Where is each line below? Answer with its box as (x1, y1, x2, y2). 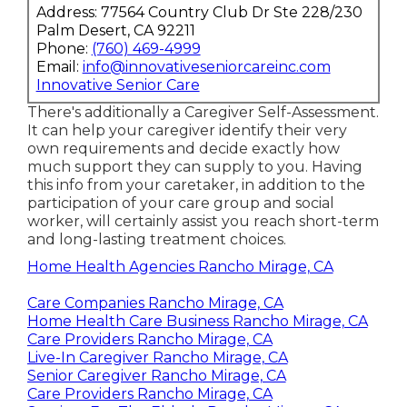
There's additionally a (26, 103, 184, 121)
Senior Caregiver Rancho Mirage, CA (26, 366, 286, 384)
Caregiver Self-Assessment (184, 103, 376, 121)
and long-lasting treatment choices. (26, 230, 286, 248)
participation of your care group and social (26, 194, 334, 212)
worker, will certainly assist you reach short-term (26, 212, 379, 230)
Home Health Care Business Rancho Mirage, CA (26, 312, 368, 330)
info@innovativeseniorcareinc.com (82, 57, 331, 75)
